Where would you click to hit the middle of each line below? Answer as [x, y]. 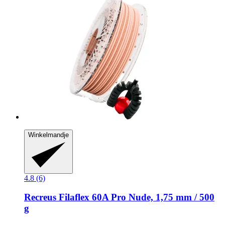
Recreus [40, 197]
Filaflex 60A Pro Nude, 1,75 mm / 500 [135, 197]
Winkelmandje [48, 135]
